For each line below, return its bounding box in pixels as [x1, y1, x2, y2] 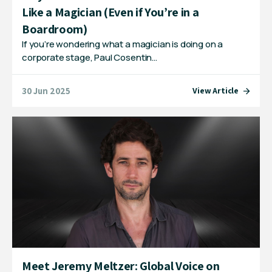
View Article [192, 85, 239, 97]
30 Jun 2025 [22, 84, 71, 97]
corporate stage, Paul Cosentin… [22, 51, 158, 64]
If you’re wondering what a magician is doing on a [22, 38, 223, 51]
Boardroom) [22, 21, 87, 38]
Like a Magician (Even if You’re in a [22, 4, 199, 21]
